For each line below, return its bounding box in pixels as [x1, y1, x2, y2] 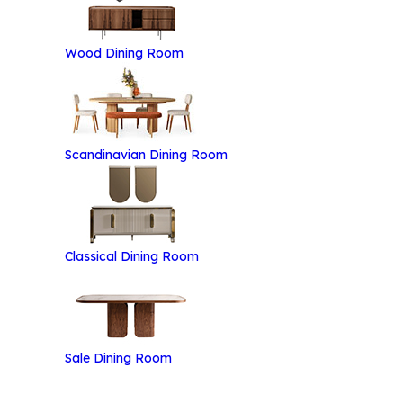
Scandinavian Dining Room [65, 147, 228, 163]
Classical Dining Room [65, 248, 199, 264]
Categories [87, 300, 163, 318]
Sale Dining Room [65, 350, 172, 366]
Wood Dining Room [65, 45, 184, 61]
